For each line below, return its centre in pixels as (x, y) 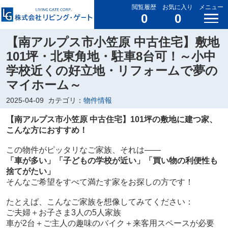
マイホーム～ (44, 85)
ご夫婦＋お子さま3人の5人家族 (63, 213)
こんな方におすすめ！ (47, 130)
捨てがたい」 (30, 172)
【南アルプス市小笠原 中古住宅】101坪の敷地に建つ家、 (111, 120)
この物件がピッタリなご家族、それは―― (83, 150)
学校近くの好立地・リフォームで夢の (112, 71)
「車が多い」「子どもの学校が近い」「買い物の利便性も (112, 161)
